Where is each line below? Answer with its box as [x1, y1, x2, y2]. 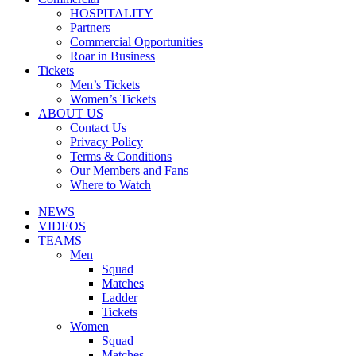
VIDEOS [38, 219, 86, 233]
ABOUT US [38, 106, 103, 120]
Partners [70, 21, 110, 34]
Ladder [102, 291, 137, 304]
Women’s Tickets [70, 92, 156, 106]
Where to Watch [70, 178, 151, 192]
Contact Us [70, 121, 126, 134]
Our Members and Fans [70, 164, 188, 177]
